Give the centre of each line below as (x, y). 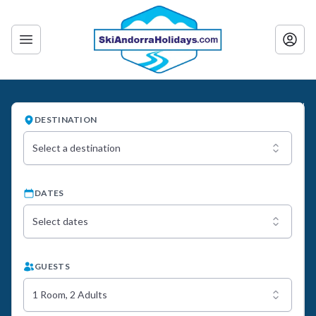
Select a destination (77, 148)
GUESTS (52, 266)
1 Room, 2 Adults (70, 294)
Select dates (60, 221)
